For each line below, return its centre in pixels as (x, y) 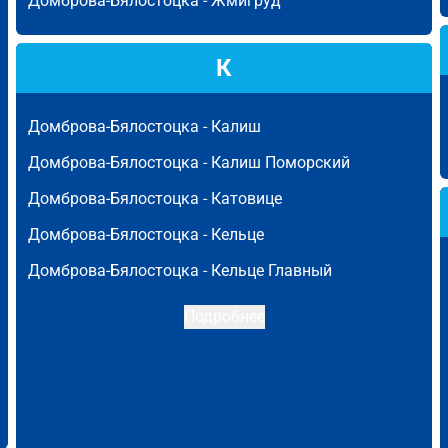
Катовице (246, 198)
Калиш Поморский (280, 162)
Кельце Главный (271, 270)
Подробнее (224, 316)
